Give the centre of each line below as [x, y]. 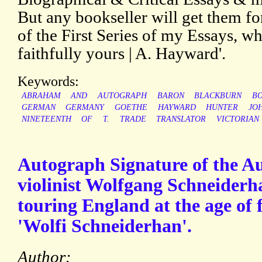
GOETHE [131, 108]
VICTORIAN [237, 119]
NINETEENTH [46, 119]
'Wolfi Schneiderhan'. [105, 226]
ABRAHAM [41, 96]
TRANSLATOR [181, 119]
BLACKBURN [218, 96]
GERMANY [85, 108]
